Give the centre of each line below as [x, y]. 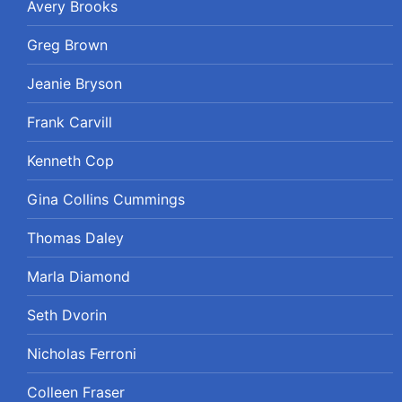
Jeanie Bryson [74, 83]
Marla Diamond [79, 276]
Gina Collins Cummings [106, 199]
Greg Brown [67, 44]
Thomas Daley [75, 237]
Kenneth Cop [70, 160]
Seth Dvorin [67, 315]
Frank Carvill [70, 122]
